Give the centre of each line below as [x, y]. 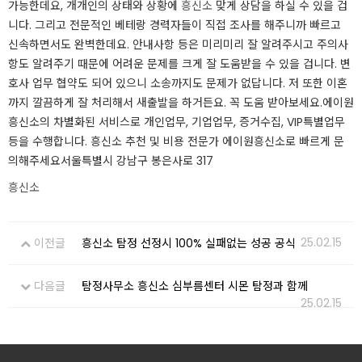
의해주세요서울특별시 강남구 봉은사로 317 [111, 161]
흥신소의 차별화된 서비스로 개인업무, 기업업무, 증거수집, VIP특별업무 [177, 122]
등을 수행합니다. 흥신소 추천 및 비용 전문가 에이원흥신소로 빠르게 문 [176, 141]
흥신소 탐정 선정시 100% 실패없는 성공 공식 [189, 243]
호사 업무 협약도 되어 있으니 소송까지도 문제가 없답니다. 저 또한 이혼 [178, 83]
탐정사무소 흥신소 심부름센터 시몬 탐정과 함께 [195, 286]
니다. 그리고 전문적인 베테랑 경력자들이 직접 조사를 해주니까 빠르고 [175, 25]
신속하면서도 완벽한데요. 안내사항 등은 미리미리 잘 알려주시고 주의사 [178, 44]
